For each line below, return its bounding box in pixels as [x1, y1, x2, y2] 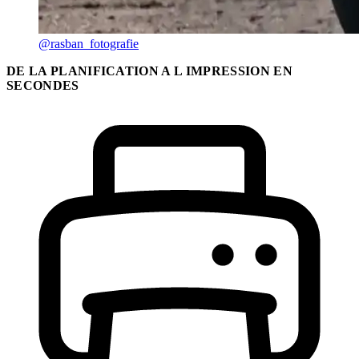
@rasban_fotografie [38, 37, 139, 50]
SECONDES [6, 79, 79, 92]
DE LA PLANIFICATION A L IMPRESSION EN [6, 64, 292, 78]
